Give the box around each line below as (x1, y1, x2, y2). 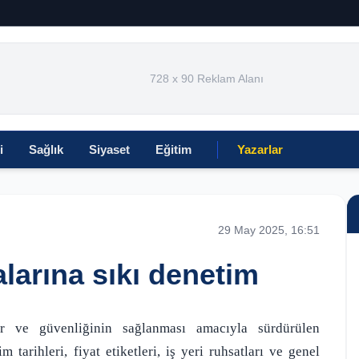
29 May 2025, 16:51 (218, 224, 320, 236)
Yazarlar (237, 143, 283, 156)
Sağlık (29, 143, 63, 156)
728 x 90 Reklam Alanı (149, 72, 264, 85)
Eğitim (155, 143, 192, 156)
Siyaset (89, 143, 130, 156)
